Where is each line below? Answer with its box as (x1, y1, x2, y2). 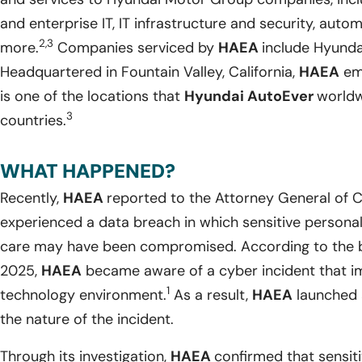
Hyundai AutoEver (184, 86, 317, 106)
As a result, (170, 284, 252, 305)
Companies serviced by (53, 37, 218, 57)
